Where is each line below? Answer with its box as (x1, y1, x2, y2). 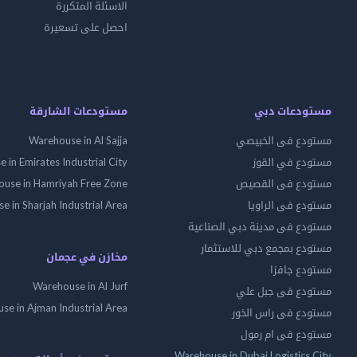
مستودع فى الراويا (248, 198, 331, 211)
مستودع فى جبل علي (236, 284, 331, 297)
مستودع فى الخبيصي (236, 134, 331, 147)
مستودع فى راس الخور (232, 306, 331, 319)
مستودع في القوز (253, 155, 331, 168)
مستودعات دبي (254, 104, 331, 117)
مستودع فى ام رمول (241, 328, 331, 340)
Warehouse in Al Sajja (29, 134, 127, 147)
